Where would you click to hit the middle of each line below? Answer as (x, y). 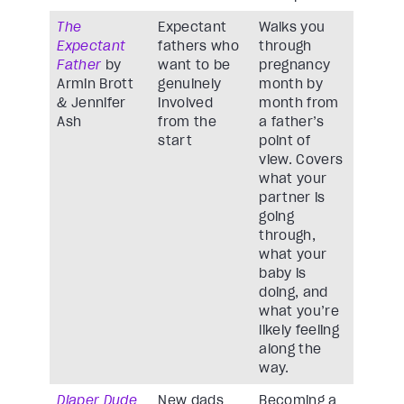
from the (187, 122)
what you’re (299, 312)
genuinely (190, 84)
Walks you (292, 28)
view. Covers (301, 160)
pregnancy (295, 65)
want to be (194, 65)
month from (299, 103)
